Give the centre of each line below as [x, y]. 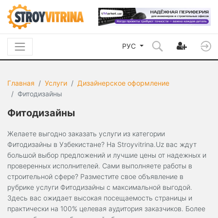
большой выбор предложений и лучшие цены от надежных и [107, 155]
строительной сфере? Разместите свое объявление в [95, 177]
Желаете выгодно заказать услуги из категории [86, 134]
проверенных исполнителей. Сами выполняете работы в [100, 166]
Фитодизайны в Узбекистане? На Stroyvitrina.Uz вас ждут [102, 145]
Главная [21, 83]
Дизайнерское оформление [123, 83]
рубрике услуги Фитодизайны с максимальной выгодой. [100, 187]
